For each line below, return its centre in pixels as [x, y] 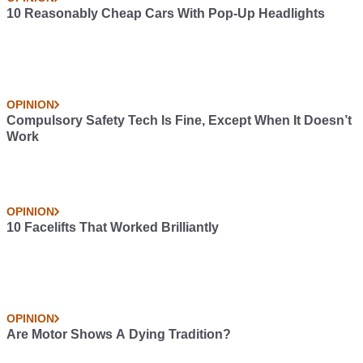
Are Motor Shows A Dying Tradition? [119, 334]
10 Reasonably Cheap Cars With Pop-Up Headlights [166, 13]
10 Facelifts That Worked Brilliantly [113, 227]
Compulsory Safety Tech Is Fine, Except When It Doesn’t [179, 120]
